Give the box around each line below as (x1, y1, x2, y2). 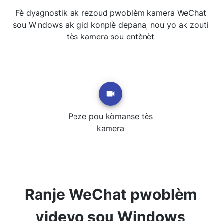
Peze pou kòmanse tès (68, 111, 153, 121)
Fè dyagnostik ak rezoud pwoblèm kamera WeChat (15, 8, 206, 18)
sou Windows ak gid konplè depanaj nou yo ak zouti (12, 20, 209, 30)
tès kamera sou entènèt (67, 32, 154, 41)
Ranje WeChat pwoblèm (24, 185, 197, 203)
